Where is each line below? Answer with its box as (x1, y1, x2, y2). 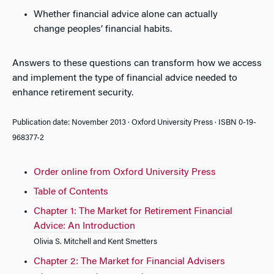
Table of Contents (34, 187, 108, 197)
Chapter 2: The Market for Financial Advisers (34, 257, 225, 267)
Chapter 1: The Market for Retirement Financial (34, 207, 232, 217)
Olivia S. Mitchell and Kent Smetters (34, 239, 157, 246)
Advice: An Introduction (34, 221, 135, 231)
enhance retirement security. (12, 88, 133, 98)
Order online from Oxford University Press (34, 168, 216, 177)
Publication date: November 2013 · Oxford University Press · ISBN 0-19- (12, 119, 256, 127)
